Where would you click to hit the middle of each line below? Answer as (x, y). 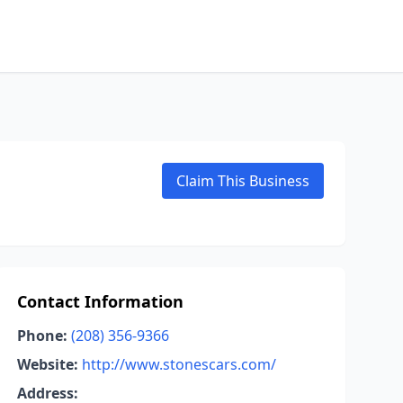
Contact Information (100, 301)
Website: (47, 364)
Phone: (42, 336)
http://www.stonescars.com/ (179, 364)
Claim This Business (243, 181)
